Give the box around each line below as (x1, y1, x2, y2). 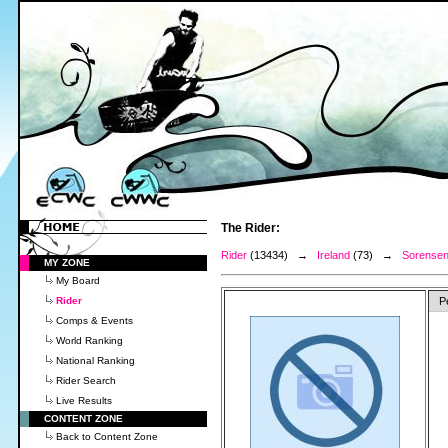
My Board (56, 275, 100, 286)
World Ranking (56, 335, 123, 346)
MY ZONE (44, 257, 90, 268)
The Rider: (221, 221, 280, 235)
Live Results (56, 395, 112, 406)
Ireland (317, 249, 350, 261)
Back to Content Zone (56, 431, 158, 442)
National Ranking (56, 355, 135, 366)
